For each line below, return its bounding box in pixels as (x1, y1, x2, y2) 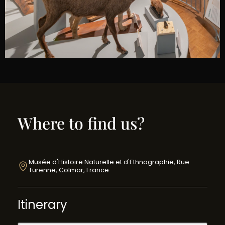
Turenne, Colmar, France (29, 165, 109, 175)
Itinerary (18, 196, 67, 213)
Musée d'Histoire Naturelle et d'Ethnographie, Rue (29, 157, 190, 167)
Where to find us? (18, 111, 145, 134)
